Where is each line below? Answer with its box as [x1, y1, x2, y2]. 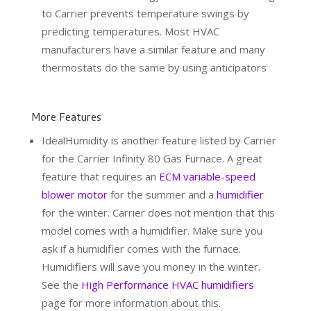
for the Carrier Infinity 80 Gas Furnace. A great [41, 151, 262, 166]
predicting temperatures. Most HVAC [41, 24, 219, 39]
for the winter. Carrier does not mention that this [41, 205, 275, 220]
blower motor [41, 187, 108, 202]
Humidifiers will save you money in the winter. [41, 260, 260, 274]
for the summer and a [107, 187, 217, 202]
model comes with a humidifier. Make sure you [41, 224, 262, 238]
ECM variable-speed [158, 169, 255, 184]
